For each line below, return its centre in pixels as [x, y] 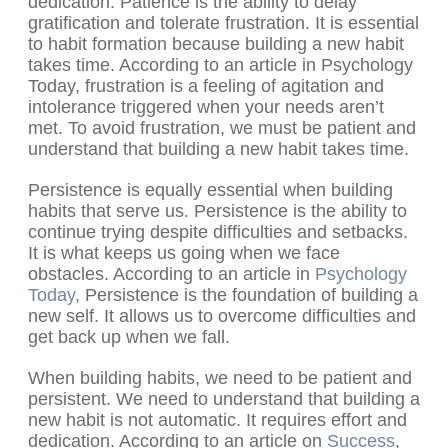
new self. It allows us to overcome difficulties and [222, 316]
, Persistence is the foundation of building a [246, 295]
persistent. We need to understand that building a [224, 399]
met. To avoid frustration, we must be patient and [222, 128]
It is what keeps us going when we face [184, 253]
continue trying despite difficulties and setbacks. [218, 232]
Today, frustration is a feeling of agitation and [206, 86]
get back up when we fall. [129, 337]
